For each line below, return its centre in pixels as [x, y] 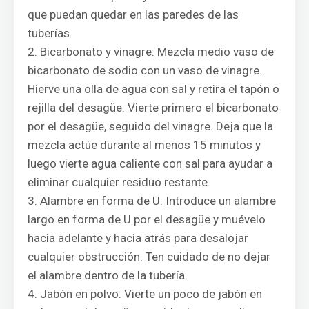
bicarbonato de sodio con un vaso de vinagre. [145, 70]
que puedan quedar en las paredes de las [133, 14]
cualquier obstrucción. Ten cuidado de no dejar [149, 257]
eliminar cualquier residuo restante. [119, 182]
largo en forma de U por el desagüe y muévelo [147, 219]
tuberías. [50, 33]
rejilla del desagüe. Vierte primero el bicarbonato [153, 108]
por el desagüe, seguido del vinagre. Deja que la [150, 126]
